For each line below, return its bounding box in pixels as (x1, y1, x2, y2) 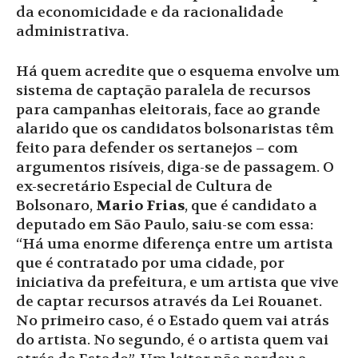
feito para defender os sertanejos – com (16, 139, 298, 158)
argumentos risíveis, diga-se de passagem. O (16, 158, 334, 177)
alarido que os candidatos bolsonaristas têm (16, 120, 334, 139)
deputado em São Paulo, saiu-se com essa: (16, 216, 313, 235)
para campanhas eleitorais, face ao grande (16, 101, 320, 120)
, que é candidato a (185, 197, 317, 216)
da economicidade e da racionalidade (16, 3, 284, 22)
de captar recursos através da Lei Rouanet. (16, 292, 322, 312)
